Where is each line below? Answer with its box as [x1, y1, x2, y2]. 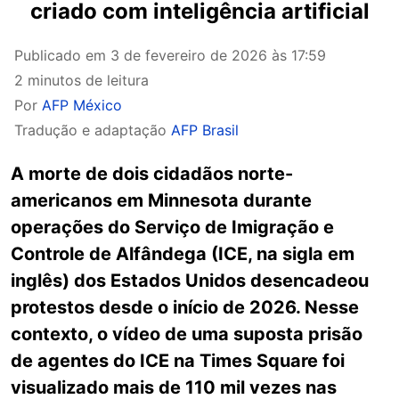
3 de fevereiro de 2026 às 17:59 [110, 46, 326, 64]
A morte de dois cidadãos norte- [11, 163, 293, 184]
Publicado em [14, 46, 110, 64]
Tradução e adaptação [14, 121, 171, 139]
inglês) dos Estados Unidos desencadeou [11, 270, 369, 291]
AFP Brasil [171, 121, 239, 139]
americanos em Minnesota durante [11, 190, 312, 211]
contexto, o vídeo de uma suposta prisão [11, 323, 362, 345]
